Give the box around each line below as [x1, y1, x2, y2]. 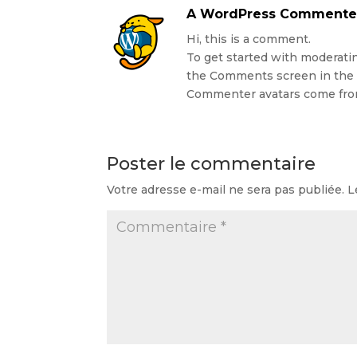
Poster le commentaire [107, 153, 316, 175]
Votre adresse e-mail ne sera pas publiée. [107, 182, 345, 197]
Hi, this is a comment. [186, 32, 312, 46]
